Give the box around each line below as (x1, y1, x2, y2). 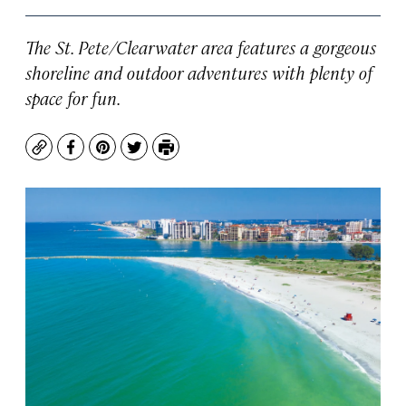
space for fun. (25, 85, 121, 110)
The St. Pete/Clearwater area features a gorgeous (25, 34, 376, 59)
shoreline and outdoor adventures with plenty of (25, 60, 372, 84)
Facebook (69, 145, 139, 167)
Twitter (132, 145, 186, 167)
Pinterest (101, 145, 169, 167)
